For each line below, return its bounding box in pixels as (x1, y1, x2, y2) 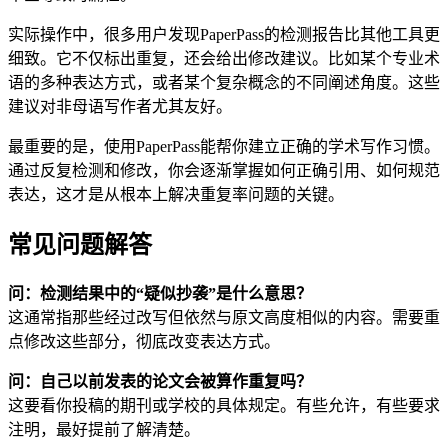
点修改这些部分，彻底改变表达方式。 (8, 333, 280, 351)
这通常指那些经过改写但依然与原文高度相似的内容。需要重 (8, 309, 440, 327)
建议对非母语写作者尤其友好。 (8, 98, 232, 116)
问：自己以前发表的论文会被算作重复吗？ (8, 373, 312, 391)
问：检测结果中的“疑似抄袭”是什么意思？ (8, 285, 312, 303)
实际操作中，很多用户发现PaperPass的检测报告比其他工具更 (8, 26, 440, 44)
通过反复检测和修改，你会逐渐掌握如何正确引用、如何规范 (8, 162, 440, 180)
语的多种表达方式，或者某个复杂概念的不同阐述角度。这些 (8, 74, 440, 92)
